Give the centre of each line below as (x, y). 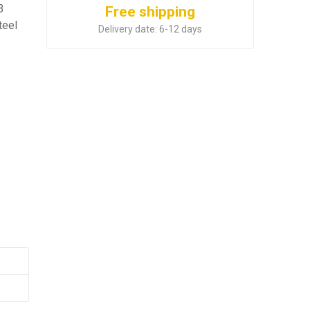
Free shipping (151, 12)
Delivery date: (128, 29)
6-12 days (181, 29)
